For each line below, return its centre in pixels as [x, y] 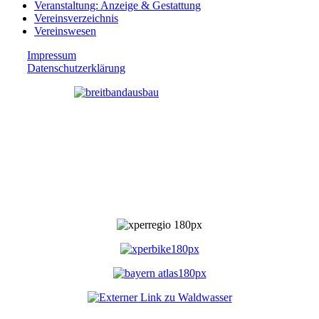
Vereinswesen [65, 31]
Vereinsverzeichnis [76, 18]
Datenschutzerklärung [76, 68]
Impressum [52, 55]
